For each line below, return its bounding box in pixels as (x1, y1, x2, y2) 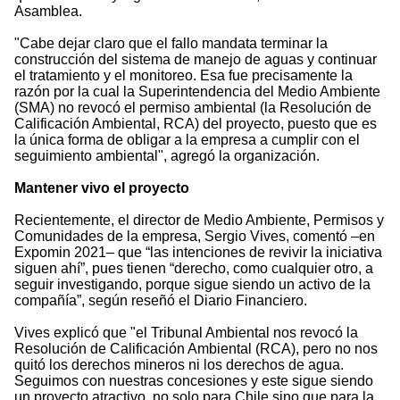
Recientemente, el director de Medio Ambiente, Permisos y (14, 212, 384, 229)
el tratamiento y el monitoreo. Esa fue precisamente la (14, 68, 353, 84)
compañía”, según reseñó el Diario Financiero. (14, 293, 307, 309)
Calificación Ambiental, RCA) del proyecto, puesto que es (14, 116, 377, 132)
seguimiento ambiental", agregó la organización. (14, 148, 320, 164)
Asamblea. (14, 4, 82, 20)
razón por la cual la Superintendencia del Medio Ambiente (14, 84, 380, 100)
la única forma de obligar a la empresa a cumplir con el (14, 132, 360, 148)
